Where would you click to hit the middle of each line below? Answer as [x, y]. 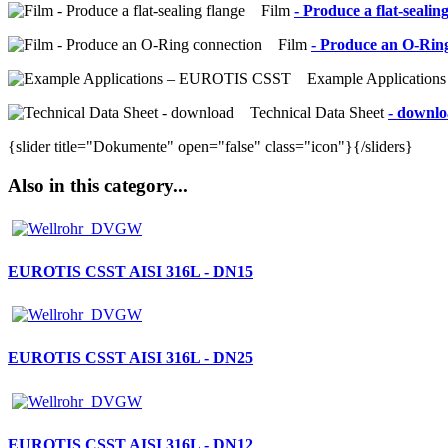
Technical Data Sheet [311, 113]
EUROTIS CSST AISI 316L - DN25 [130, 358]
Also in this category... [98, 185]
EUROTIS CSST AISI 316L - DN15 [130, 271]
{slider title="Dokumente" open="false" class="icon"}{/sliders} [210, 147]
